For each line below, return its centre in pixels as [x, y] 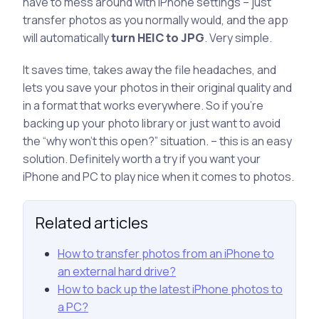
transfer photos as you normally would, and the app [156, 20]
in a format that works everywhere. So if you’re [143, 105]
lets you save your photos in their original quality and [157, 87]
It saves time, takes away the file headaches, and [150, 69]
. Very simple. [238, 37]
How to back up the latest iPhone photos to [170, 289]
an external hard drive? [117, 271]
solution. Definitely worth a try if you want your [142, 158]
